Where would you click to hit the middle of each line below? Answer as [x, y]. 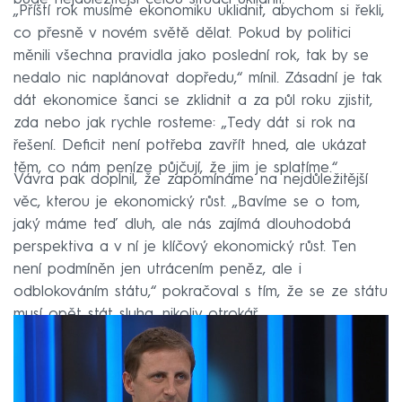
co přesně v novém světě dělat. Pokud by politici [182, 33]
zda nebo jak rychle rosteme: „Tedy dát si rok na [184, 123]
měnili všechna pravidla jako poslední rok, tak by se [191, 56]
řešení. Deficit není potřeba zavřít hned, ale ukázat [190, 145]
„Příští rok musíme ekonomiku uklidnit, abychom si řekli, [199, 11]
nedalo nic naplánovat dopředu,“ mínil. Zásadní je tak [197, 78]
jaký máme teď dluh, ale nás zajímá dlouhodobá [182, 224]
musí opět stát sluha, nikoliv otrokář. [136, 314]
